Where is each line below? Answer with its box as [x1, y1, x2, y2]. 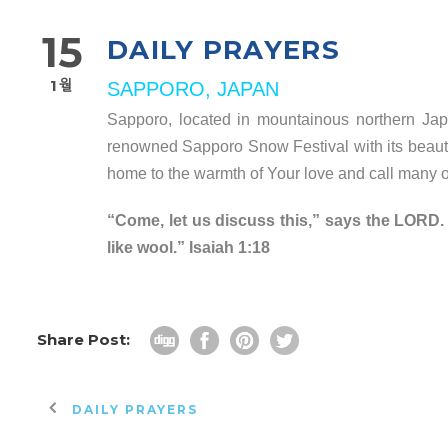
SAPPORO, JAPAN [107, 78, 279, 100]
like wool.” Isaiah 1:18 [107, 239, 270, 256]
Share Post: [37, 330, 130, 349]
